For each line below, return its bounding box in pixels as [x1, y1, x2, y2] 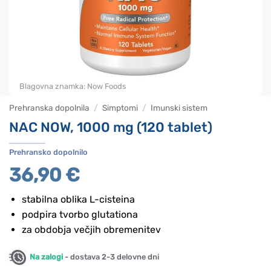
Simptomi [102, 103, 139, 113]
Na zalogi [26, 252, 63, 261]
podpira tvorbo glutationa [21, 209, 138, 221]
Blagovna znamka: [19, 82, 87, 91]
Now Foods [87, 82, 126, 91]
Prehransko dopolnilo [9, 148, 88, 157]
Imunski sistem [151, 103, 208, 113]
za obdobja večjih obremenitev [21, 224, 161, 236]
